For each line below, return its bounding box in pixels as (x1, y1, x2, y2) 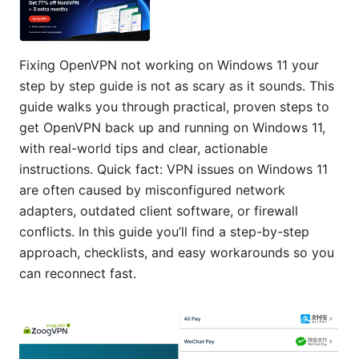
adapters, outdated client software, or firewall (19, 202, 298, 219)
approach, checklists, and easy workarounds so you (19, 244, 334, 260)
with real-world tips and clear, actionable (19, 139, 268, 156)
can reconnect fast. (19, 264, 136, 281)
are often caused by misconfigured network (19, 181, 285, 198)
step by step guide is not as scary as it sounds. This (19, 77, 334, 94)
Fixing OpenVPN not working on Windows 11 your (19, 56, 319, 73)
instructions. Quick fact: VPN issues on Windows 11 (19, 160, 328, 177)
